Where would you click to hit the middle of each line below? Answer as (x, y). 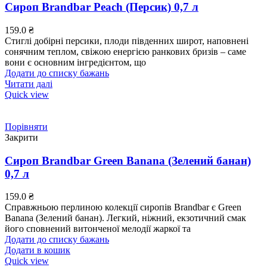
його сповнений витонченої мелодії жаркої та (98, 229)
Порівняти (26, 126)
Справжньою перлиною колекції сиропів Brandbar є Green (123, 207)
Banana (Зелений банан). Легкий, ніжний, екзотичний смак (125, 218)
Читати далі (29, 83)
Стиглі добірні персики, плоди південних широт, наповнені (127, 41)
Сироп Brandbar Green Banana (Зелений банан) (128, 160)
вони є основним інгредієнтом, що (75, 62)
